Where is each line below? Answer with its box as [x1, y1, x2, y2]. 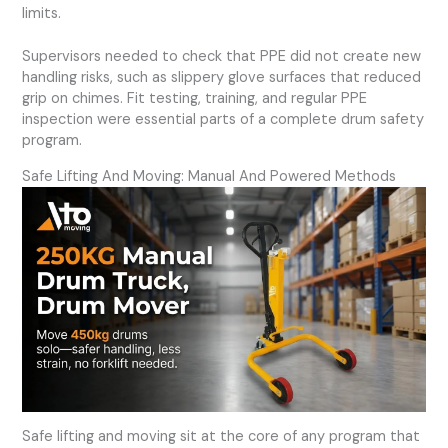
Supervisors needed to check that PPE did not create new [22, 47, 422, 67]
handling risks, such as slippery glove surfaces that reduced [22, 68, 422, 88]
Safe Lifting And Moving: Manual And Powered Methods [22, 166, 397, 186]
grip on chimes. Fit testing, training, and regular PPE [22, 89, 368, 109]
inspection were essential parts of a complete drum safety [22, 110, 425, 130]
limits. [22, 4, 62, 24]
